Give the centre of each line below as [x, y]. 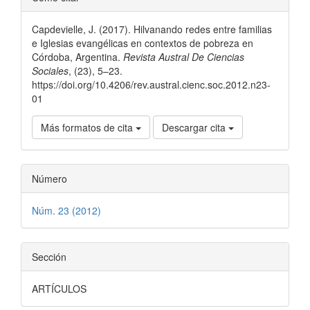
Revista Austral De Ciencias [184, 56]
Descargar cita [195, 127]
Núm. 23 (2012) [66, 210]
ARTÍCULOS [59, 288]
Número [49, 178]
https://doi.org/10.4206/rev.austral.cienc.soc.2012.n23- [151, 84]
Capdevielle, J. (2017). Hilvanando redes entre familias [152, 29]
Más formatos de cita [88, 127]
